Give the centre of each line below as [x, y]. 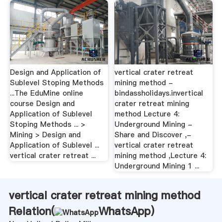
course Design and [42, 104]
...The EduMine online [46, 93]
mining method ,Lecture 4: [161, 156]
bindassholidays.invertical [159, 93]
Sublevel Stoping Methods [56, 83]
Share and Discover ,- [153, 135]
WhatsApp [124, 211]
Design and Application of [55, 73]
